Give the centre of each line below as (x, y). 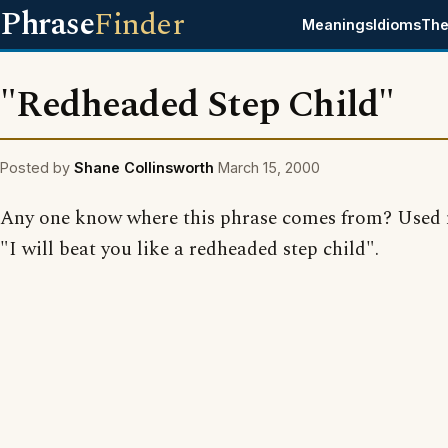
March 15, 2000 (269, 167)
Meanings (338, 24)
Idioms (397, 24)
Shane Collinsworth (144, 167)
